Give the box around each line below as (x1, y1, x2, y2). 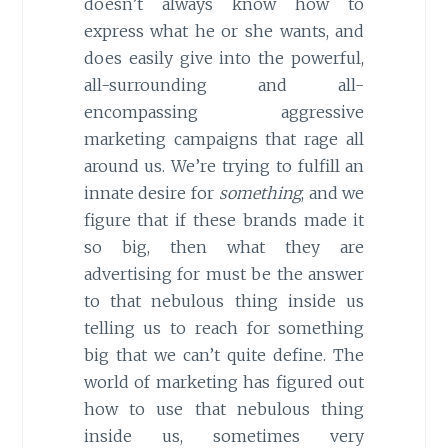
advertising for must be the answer (83, 264, 365, 285)
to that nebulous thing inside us (83, 291, 365, 312)
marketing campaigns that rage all (83, 129, 365, 150)
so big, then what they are (83, 237, 365, 258)
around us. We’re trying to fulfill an (83, 156, 365, 177)
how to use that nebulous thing (83, 399, 365, 420)
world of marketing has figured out (83, 372, 365, 393)
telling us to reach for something (83, 318, 365, 339)
